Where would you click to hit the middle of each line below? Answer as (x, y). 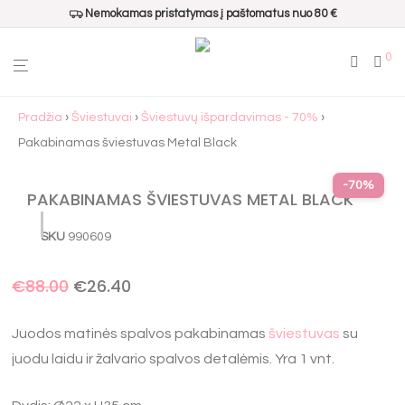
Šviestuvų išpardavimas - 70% (230, 118)
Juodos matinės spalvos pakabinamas (140, 334)
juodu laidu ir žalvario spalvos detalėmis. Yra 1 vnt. (173, 359)
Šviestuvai (102, 118)
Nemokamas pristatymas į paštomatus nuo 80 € (211, 14)
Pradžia (40, 118)
